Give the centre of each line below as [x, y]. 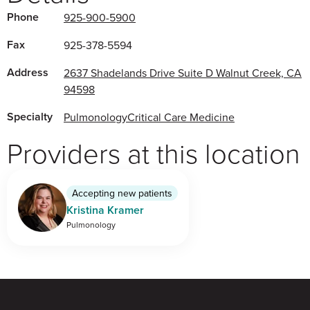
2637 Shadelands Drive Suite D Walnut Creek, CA [183, 73]
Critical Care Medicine [181, 117]
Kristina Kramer [105, 210]
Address [28, 73]
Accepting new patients [122, 193]
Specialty [30, 117]
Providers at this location [154, 153]
